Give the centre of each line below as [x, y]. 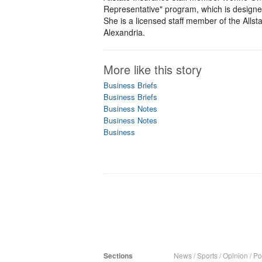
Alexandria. [124, 32]
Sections [118, 256]
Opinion [235, 255]
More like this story [153, 69]
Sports [207, 255]
